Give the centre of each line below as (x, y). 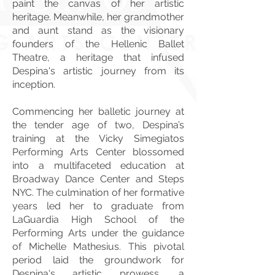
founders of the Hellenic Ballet (98, 44)
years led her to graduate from (98, 206)
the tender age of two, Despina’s (98, 125)
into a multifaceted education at (98, 165)
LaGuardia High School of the (98, 219)
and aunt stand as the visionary (98, 30)
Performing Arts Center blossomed (98, 152)
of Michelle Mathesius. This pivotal (98, 246)
